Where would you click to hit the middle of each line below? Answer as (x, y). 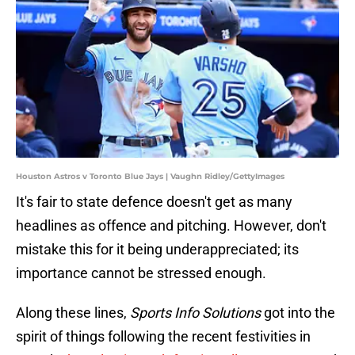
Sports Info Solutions (195, 313)
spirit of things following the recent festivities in (163, 337)
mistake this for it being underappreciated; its (157, 250)
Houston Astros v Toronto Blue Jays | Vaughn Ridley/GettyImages (150, 177)
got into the (298, 313)
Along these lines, (73, 313)
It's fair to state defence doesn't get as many (154, 202)
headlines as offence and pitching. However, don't (171, 226)
